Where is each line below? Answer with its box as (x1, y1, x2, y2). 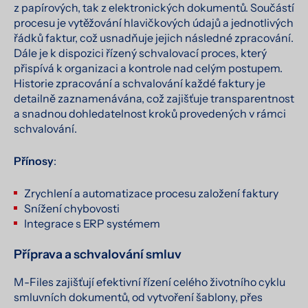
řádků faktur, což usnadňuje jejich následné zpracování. (14, 30, 294, 45)
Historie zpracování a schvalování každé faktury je (14, 76, 265, 90)
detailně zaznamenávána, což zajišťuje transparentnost (14, 91, 294, 105)
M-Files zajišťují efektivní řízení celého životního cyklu (14, 274, 285, 289)
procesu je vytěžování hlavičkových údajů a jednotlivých (14, 15, 294, 30)
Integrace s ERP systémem (24, 216, 160, 230)
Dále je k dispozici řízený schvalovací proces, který (14, 45, 267, 60)
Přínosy (14, 153, 54, 168)
